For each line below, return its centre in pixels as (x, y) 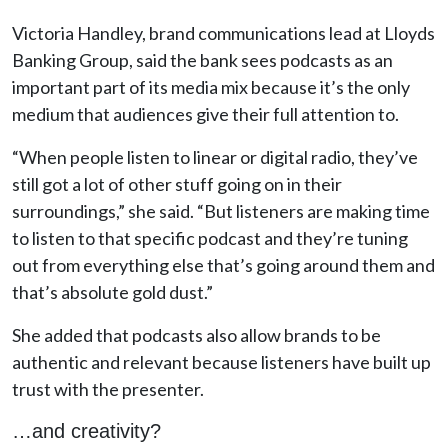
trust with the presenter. (108, 389)
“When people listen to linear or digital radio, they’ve (215, 157)
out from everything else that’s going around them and (223, 265)
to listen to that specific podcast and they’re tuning (210, 238)
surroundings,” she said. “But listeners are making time (221, 211)
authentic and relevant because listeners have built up (221, 362)
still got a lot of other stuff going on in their (177, 184)
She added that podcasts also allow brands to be (196, 335)
